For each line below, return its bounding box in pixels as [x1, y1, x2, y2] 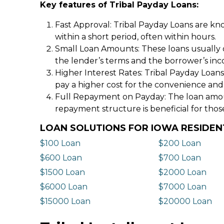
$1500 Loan [40, 167, 85, 177]
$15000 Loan [40, 196, 90, 206]
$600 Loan [40, 152, 82, 162]
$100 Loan [40, 138, 80, 148]
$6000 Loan [40, 181, 87, 191]
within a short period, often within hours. [55, 31, 216, 41]
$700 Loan [158, 152, 201, 162]
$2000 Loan [158, 167, 206, 177]
